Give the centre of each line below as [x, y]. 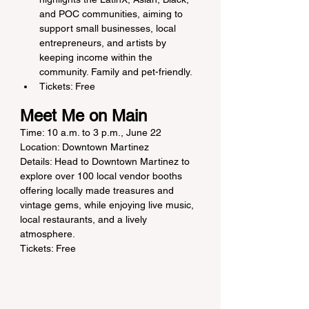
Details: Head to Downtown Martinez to [106, 161]
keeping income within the [97, 57]
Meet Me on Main [83, 116]
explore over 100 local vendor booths [102, 176]
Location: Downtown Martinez [84, 147]
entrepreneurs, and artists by [104, 43]
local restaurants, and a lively [85, 219]
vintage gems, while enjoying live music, [108, 205]
